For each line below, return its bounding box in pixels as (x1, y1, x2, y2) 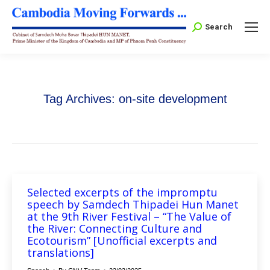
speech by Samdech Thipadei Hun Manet (27, 197, 239, 212)
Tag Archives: (43, 92, 119, 106)
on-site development (118, 92, 227, 106)
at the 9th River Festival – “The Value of (27, 209, 231, 224)
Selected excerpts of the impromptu (27, 185, 218, 200)
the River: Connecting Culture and (27, 221, 202, 236)
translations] (27, 245, 94, 260)
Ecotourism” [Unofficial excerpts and (27, 233, 217, 248)
